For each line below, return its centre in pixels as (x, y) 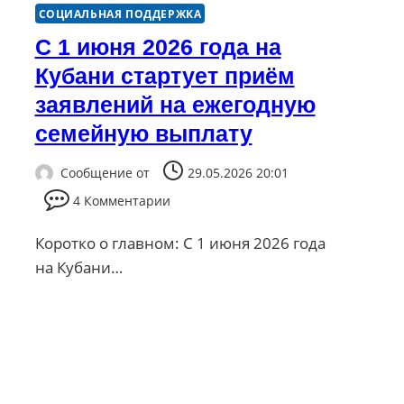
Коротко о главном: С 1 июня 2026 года (180, 243)
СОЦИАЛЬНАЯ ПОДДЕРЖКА (120, 13)
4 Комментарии (122, 201)
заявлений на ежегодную (175, 104)
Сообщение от (105, 173)
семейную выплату (143, 133)
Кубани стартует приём (165, 75)
